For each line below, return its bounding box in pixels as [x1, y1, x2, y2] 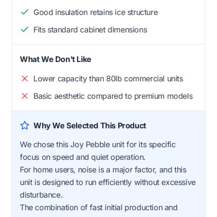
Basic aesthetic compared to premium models [33, 91, 193, 101]
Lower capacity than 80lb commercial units [33, 73, 183, 83]
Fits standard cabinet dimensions [33, 24, 147, 34]
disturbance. [20, 189, 63, 200]
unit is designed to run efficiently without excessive [20, 177, 196, 187]
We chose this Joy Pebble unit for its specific [20, 139, 176, 149]
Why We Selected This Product [33, 120, 146, 130]
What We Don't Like [20, 54, 92, 64]
